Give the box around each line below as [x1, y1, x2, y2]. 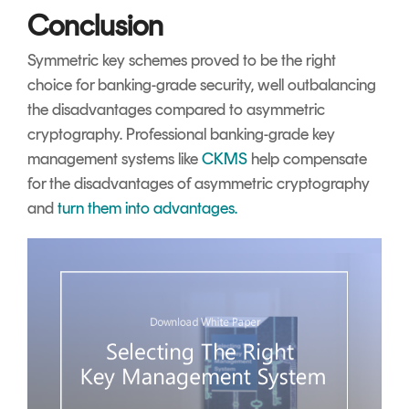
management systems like [27, 148, 202, 169]
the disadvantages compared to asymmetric [27, 99, 325, 120]
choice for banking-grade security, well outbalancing [27, 74, 376, 95]
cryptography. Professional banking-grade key [27, 123, 335, 144]
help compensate [247, 148, 367, 169]
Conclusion [27, 7, 163, 43]
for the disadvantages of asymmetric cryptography [27, 173, 370, 194]
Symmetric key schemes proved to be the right [27, 49, 336, 70]
